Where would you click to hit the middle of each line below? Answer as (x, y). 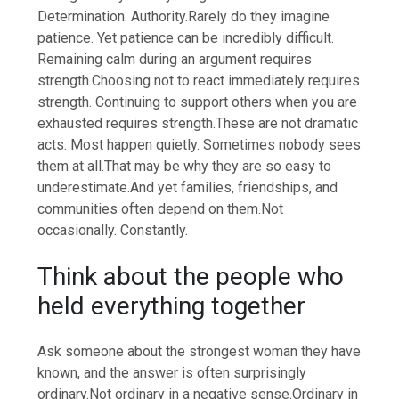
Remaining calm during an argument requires (175, 59)
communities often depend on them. (150, 208)
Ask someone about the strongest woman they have (199, 352)
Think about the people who (191, 276)
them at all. (71, 166)
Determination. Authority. (113, 16)
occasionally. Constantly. (113, 230)
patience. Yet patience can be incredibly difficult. (186, 37)
